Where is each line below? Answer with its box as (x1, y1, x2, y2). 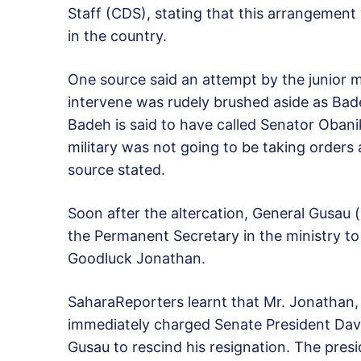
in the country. (68, 27, 167, 45)
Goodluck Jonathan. (68, 250, 205, 268)
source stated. (68, 161, 165, 179)
